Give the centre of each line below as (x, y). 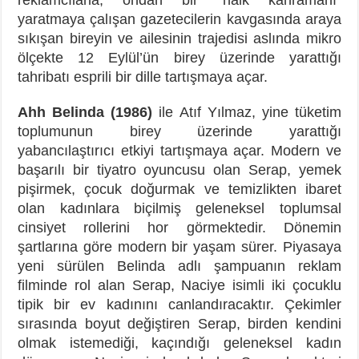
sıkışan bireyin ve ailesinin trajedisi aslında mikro (179, 38)
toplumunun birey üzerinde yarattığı (179, 131)
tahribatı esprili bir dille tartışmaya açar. (143, 77)
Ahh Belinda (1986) (89, 112)
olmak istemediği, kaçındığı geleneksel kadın (179, 343)
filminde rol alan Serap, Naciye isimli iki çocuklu (179, 285)
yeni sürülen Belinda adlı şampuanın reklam (179, 266)
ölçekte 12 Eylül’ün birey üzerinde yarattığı (179, 57)
